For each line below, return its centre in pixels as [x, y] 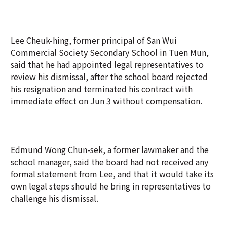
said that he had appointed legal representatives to [107, 29]
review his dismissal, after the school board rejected [109, 41]
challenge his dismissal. [54, 163]
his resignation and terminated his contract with [102, 53]
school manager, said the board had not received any [109, 126]
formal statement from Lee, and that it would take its [112, 138]
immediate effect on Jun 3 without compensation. [106, 65]
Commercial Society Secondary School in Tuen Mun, [110, 17]
